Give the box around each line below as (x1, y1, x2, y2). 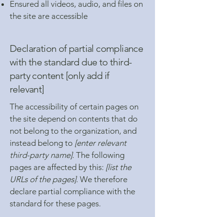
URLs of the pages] (10, 174, 76, 184)
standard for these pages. (10, 199, 101, 208)
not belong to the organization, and (10, 126, 137, 136)
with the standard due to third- (10, 56, 132, 68)
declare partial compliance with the (10, 186, 135, 196)
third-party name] (10, 150, 72, 160)
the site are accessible (10, 11, 88, 21)
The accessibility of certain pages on (10, 102, 139, 111)
